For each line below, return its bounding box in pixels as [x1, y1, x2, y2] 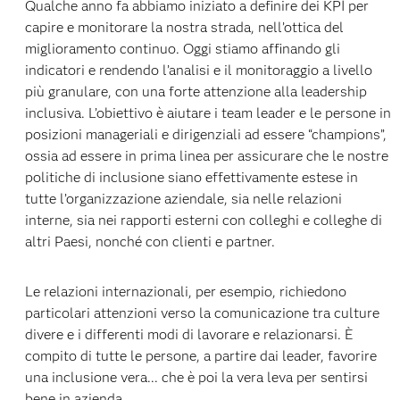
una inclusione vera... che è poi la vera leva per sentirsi [24, 368, 368, 386]
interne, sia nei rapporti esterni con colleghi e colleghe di [24, 211, 382, 229]
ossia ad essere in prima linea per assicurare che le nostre [24, 146, 388, 164]
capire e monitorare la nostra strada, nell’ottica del [24, 18, 344, 36]
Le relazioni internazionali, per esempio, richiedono [24, 282, 346, 300]
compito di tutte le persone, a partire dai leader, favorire [24, 346, 377, 364]
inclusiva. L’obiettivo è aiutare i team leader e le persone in [24, 104, 391, 121]
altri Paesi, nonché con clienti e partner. [24, 232, 275, 250]
